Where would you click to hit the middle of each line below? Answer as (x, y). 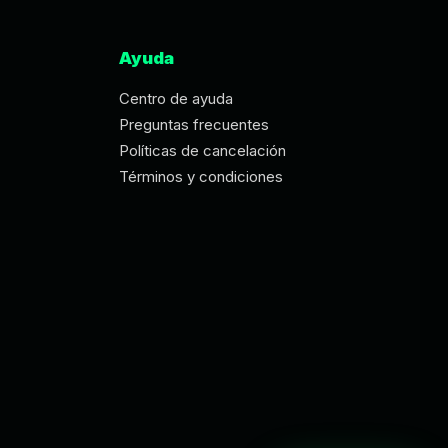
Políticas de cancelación (203, 150)
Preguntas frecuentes (194, 124)
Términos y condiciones (201, 176)
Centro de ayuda (176, 98)
